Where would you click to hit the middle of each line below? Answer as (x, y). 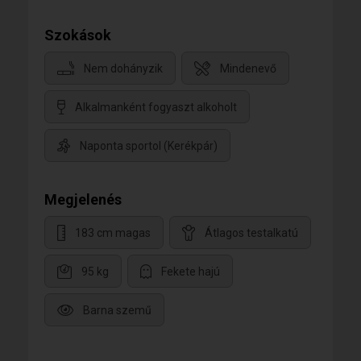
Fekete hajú (191, 271)
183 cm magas (113, 232)
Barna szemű (117, 310)
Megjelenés (83, 199)
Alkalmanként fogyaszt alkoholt (156, 107)
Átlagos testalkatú (251, 232)
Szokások (78, 35)
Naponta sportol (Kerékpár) (149, 145)
